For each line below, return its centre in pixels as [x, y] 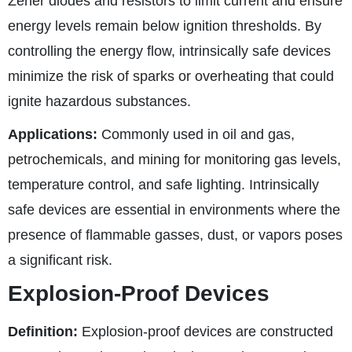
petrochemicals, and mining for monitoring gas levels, [174, 159]
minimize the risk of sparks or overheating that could [171, 76]
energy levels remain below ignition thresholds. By [165, 26]
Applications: [53, 134]
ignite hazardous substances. [99, 101]
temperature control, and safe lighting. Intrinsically [163, 185]
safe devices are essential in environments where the [174, 210]
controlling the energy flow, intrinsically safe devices [169, 51]
